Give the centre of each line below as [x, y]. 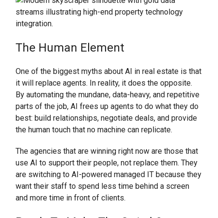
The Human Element [70, 47]
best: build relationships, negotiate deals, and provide [106, 118]
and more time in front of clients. [71, 198]
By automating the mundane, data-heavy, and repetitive [108, 94]
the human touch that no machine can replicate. [94, 129]
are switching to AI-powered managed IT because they [109, 174]
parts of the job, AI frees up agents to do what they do [107, 106]
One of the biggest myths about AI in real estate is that [109, 71]
